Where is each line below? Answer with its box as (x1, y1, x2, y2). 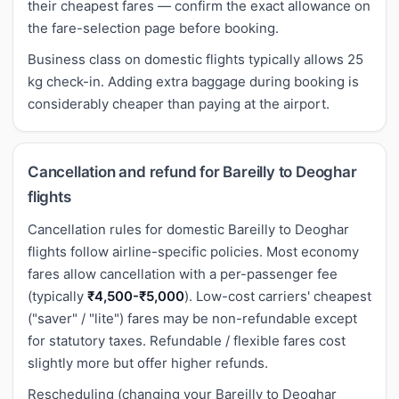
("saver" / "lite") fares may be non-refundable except (28, 309, 357, 327)
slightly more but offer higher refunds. (28, 354, 268, 371)
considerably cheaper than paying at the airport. (28, 94, 330, 112)
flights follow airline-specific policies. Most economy (28, 242, 359, 260)
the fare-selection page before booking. (28, 19, 279, 37)
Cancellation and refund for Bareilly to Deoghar (28, 162, 357, 181)
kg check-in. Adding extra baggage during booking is (28, 72, 359, 90)
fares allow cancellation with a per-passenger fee (28, 265, 338, 282)
